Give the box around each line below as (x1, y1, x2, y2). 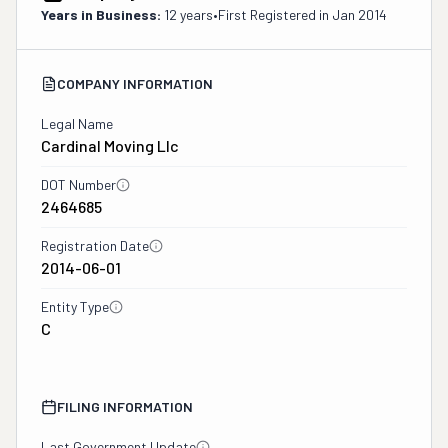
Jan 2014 (332, 6, 387, 23)
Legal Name (41, 115, 113, 132)
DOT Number (41, 176, 116, 193)
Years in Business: (41, 6, 161, 23)
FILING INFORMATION (57, 398, 193, 415)
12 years (164, 6, 213, 23)
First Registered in (218, 6, 332, 23)
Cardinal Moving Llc (41, 136, 179, 155)
